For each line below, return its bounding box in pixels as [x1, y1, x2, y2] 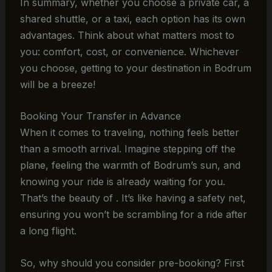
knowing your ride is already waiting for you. [19, 175, 225, 188]
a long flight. [19, 225, 76, 237]
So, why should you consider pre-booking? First [19, 256, 244, 269]
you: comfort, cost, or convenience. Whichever [19, 45, 239, 58]
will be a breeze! [19, 78, 95, 90]
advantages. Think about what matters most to [19, 29, 234, 41]
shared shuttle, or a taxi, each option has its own [19, 12, 245, 25]
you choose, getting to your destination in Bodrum [19, 61, 251, 74]
